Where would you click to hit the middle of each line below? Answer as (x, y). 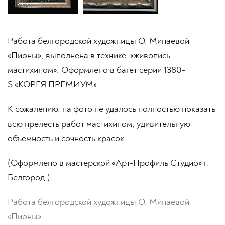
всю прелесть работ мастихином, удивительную (99, 124)
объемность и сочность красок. (67, 138)
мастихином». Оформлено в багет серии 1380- (96, 70)
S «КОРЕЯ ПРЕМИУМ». (53, 85)
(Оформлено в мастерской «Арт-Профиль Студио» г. (108, 163)
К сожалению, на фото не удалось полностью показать (111, 109)
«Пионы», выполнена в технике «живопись (89, 55)
